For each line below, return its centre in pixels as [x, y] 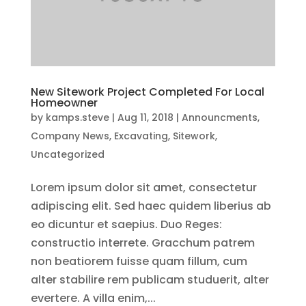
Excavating [141, 136]
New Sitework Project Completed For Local [147, 92]
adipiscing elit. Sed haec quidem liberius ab [151, 206]
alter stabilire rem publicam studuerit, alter [150, 279]
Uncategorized [67, 154]
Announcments [219, 117]
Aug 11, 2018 [145, 117]
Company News [70, 136]
